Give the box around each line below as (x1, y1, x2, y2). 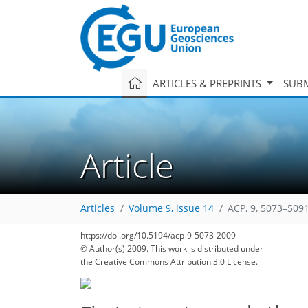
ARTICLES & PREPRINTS (152, 76, 264, 90)
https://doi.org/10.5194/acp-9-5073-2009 (80, 230, 236, 241)
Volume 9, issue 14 (129, 202, 214, 215)
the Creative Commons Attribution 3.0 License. (80, 256, 258, 267)
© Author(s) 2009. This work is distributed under (80, 243, 263, 254)
